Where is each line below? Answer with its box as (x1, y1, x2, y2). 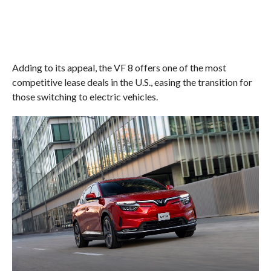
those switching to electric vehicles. (11, 90, 158, 102)
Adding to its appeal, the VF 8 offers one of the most (11, 61, 226, 73)
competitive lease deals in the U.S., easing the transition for (11, 76, 252, 88)
